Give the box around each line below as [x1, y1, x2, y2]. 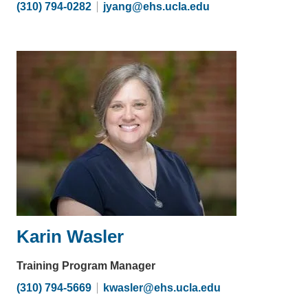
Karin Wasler [16, 225, 124, 247]
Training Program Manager [16, 259, 155, 272]
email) [210, 22, 241, 34]
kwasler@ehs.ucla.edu [103, 281, 221, 294]
